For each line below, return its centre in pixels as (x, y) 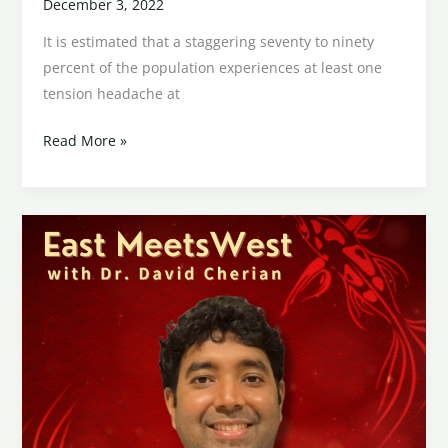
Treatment (76, 304)
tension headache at (111, 94)
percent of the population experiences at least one (212, 68)
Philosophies (84, 330)
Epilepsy (69, 382)
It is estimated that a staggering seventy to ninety (208, 42)
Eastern (67, 278)
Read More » (84, 141)
